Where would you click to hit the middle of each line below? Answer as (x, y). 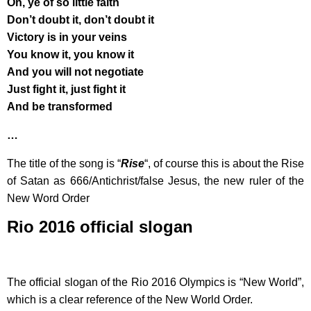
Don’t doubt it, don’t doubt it (81, 19)
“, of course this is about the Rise (224, 163)
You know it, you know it (70, 54)
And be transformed (60, 106)
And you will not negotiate (75, 72)
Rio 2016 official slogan (100, 226)
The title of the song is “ (64, 163)
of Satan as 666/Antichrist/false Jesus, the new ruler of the (155, 180)
